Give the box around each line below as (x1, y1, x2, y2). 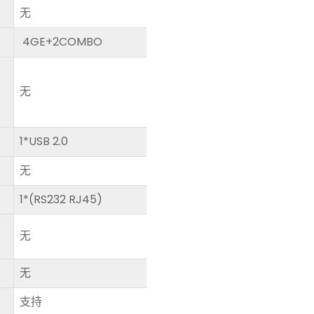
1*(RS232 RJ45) (20, 191, 102, 207)
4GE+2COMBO (20, 34, 102, 50)
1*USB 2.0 (20, 133, 68, 149)
